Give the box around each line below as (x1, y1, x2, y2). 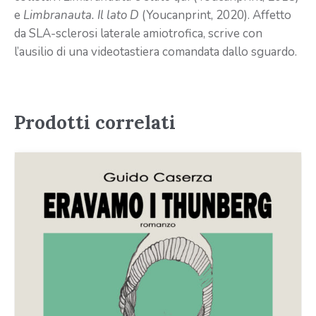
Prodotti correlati (14, 111, 176, 135)
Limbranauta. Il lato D (23, 7, 139, 24)
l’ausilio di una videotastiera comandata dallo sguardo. (14, 44, 297, 61)
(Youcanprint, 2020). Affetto (139, 7, 291, 24)
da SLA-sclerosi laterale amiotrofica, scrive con (14, 25, 262, 42)
